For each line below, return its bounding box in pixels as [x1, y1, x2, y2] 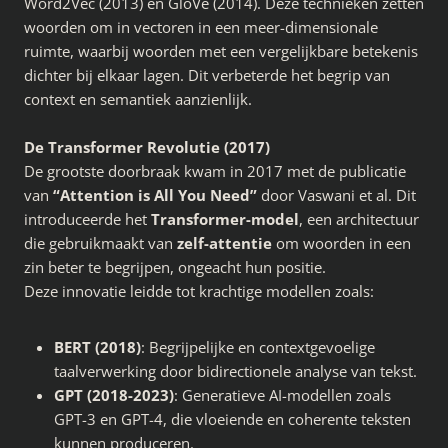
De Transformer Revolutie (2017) [24, 136, 270, 157]
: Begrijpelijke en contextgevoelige [141, 336, 375, 357]
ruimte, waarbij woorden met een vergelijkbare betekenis [24, 40, 418, 61]
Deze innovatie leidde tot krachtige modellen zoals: [24, 280, 374, 301]
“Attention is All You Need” [53, 184, 257, 205]
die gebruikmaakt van [24, 232, 177, 253]
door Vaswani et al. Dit [257, 184, 416, 205]
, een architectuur [299, 208, 419, 229]
